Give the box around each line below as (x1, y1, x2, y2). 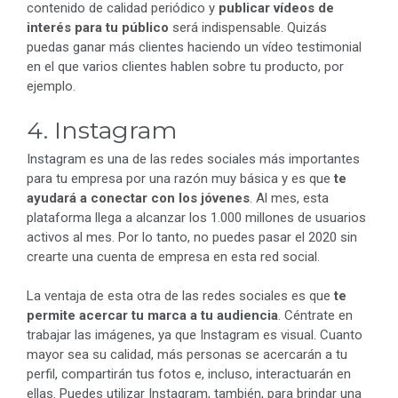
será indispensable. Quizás (169, 20, 327, 36)
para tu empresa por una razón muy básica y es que (27, 170, 334, 187)
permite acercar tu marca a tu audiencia (27, 307, 278, 324)
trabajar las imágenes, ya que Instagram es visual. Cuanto (27, 327, 362, 344)
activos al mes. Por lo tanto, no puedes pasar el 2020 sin (27, 228, 357, 245)
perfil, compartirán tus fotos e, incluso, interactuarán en (27, 366, 351, 383)
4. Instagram (27, 115, 177, 145)
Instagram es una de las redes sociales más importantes (27, 150, 360, 167)
